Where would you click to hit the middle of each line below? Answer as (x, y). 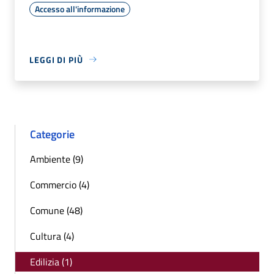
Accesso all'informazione (80, 9)
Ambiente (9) (57, 159)
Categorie (52, 134)
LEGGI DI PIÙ (56, 59)
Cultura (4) (52, 236)
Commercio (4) (60, 184)
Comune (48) (56, 210)
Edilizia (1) (51, 261)
